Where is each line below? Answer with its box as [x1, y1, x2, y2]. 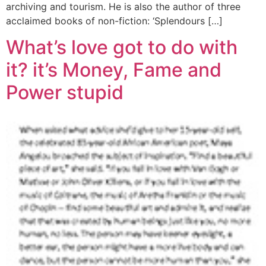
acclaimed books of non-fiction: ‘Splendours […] [6, 14, 223, 27]
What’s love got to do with [6, 36, 237, 59]
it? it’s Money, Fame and [6, 58, 221, 82]
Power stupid [6, 81, 123, 104]
